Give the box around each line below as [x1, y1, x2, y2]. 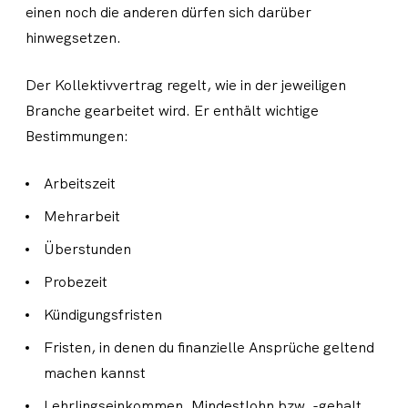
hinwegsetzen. [25, 28, 121, 47]
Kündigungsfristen [44, 305, 171, 324]
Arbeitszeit [44, 174, 125, 193]
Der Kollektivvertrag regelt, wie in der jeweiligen [25, 76, 346, 95]
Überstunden [44, 240, 140, 259]
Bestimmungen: [25, 127, 128, 146]
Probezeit [44, 272, 117, 291]
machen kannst [44, 363, 155, 382]
